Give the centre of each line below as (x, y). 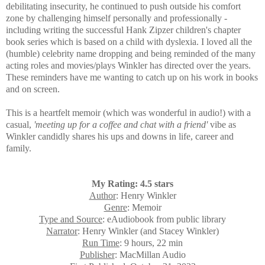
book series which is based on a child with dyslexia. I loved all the (129, 42)
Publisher (97, 255)
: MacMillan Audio (150, 255)
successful (105, 30)
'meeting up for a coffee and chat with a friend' (121, 125)
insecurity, (69, 7)
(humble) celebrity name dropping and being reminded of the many (131, 54)
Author (102, 196)
